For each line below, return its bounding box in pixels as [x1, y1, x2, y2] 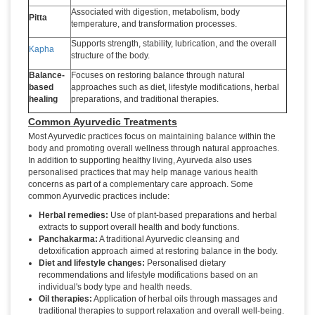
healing [29, 94, 58, 105]
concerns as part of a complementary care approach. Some [28, 179, 253, 190]
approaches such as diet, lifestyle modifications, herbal [71, 82, 279, 93]
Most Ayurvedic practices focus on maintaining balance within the [28, 131, 276, 142]
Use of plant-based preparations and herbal [108, 210, 277, 221]
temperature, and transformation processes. [71, 19, 237, 30]
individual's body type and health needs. [39, 282, 192, 292]
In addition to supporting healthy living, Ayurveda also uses [28, 155, 252, 166]
